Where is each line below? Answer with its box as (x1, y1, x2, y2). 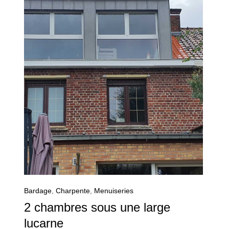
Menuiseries (94, 187, 133, 195)
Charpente (56, 187, 90, 195)
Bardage (24, 187, 52, 195)
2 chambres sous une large (24, 200, 170, 215)
